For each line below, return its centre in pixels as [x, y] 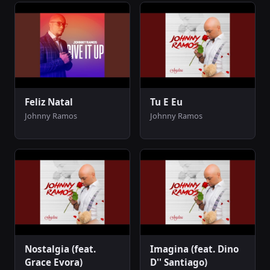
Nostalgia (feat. [60, 249]
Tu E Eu [166, 102]
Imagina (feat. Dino [194, 249]
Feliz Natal [49, 102]
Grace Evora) [54, 262]
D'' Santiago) [179, 262]
